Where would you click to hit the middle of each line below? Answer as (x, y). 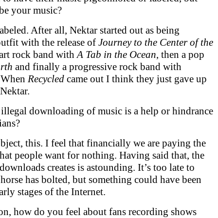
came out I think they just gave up (137, 79)
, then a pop (180, 54)
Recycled (47, 79)
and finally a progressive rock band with (97, 67)
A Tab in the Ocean (117, 54)
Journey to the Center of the (156, 42)
